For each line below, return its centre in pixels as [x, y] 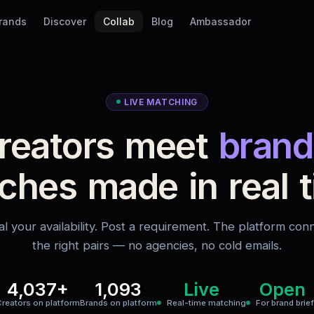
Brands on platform [118, 302]
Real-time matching [205, 302]
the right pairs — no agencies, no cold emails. [157, 245]
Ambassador [220, 21]
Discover [64, 21]
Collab [118, 21]
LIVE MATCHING [161, 102]
